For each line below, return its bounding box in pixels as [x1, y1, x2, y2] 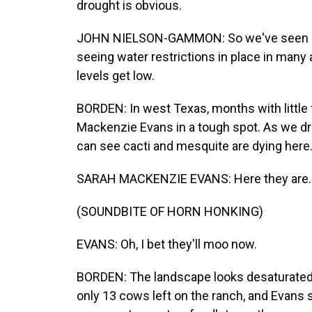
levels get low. [77, 68, 155, 83]
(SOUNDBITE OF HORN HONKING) [77, 204, 263, 219]
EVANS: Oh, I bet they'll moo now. [77, 237, 257, 251]
